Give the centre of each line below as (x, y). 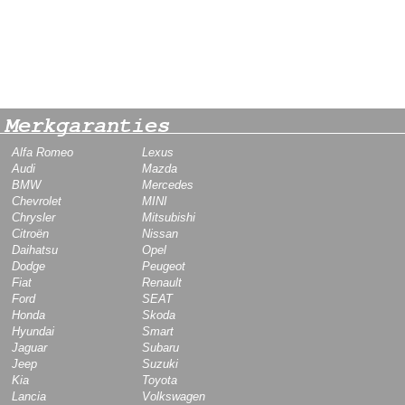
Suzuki (160, 364)
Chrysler (33, 217)
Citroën (30, 234)
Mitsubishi (169, 217)
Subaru (160, 348)
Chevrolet (37, 201)
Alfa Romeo (42, 152)
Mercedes (168, 185)
